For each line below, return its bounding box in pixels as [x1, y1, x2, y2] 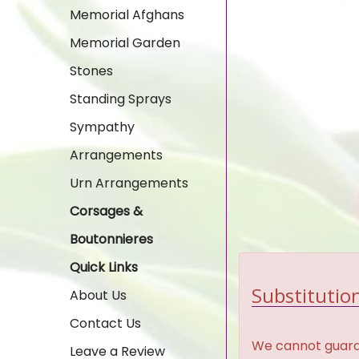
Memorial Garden [70, 34, 180, 52]
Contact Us [70, 314, 141, 333]
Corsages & [70, 202, 143, 220]
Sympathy [70, 118, 135, 136]
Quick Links [70, 258, 138, 276]
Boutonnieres [70, 230, 153, 248]
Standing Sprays [70, 90, 171, 108]
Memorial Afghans [70, 6, 184, 24]
